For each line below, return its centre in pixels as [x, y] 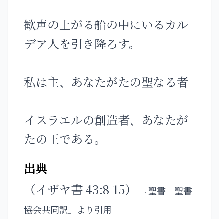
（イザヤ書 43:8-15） [82, 189]
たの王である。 [65, 139]
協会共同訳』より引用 [68, 209]
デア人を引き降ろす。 [82, 43]
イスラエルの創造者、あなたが [106, 120]
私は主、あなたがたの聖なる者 [106, 81]
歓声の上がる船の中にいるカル [106, 24]
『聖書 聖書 [166, 190]
